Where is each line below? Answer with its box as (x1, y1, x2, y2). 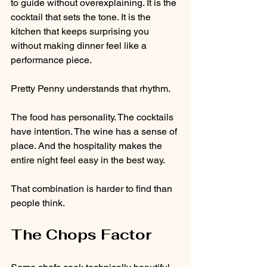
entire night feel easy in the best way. (11, 154, 165, 166)
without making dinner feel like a (11, 39, 149, 51)
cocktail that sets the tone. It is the (11, 11, 153, 23)
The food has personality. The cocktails (11, 111, 176, 123)
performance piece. (11, 54, 92, 66)
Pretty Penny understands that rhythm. (11, 82, 170, 94)
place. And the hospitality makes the (11, 139, 164, 151)
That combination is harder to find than (11, 182, 175, 194)
